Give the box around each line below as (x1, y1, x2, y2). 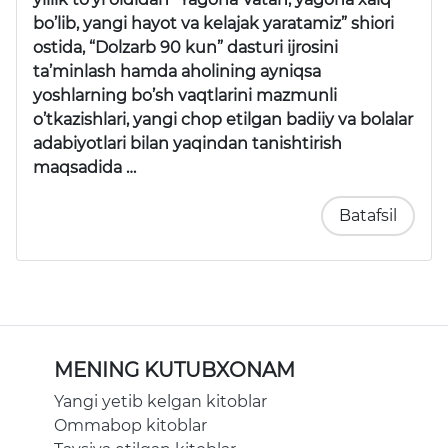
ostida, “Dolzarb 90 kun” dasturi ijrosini (33, 38, 338, 58)
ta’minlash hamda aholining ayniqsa (33, 62, 321, 82)
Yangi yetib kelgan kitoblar (54, 392, 267, 412)
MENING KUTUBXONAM (54, 358, 295, 383)
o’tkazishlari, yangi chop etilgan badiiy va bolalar (33, 110, 413, 130)
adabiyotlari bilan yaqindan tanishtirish (33, 134, 342, 154)
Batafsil (339, 206, 397, 226)
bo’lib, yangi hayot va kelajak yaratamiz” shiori (33, 14, 394, 34)
